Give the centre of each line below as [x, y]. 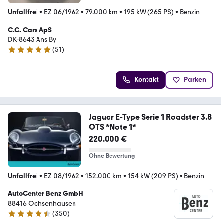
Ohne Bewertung [111, 156]
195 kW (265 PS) [149, 12]
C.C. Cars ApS [30, 30]
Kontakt [147, 79]
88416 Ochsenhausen [42, 203]
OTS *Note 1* [112, 127]
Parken [195, 79]
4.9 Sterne [23, 54]
